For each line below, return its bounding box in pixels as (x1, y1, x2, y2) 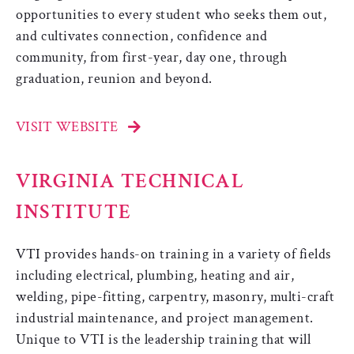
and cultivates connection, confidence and (16, 26, 268, 45)
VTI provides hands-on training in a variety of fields (16, 244, 331, 263)
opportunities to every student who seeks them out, (16, 5, 326, 24)
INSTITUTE (16, 198, 132, 225)
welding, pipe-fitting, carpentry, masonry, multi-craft (16, 287, 334, 306)
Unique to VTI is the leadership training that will (16, 330, 311, 348)
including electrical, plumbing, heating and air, (16, 265, 294, 284)
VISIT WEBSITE (16, 117, 119, 136)
